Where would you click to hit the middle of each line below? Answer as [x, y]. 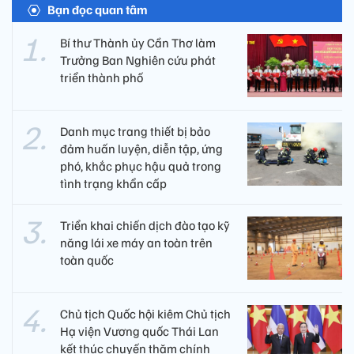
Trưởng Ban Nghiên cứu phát [138, 60]
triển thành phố [102, 78]
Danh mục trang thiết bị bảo [135, 132]
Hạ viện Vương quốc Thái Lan [139, 331]
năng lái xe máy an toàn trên [136, 243]
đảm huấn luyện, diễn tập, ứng [141, 149]
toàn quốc [87, 260]
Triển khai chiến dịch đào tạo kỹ [145, 226]
